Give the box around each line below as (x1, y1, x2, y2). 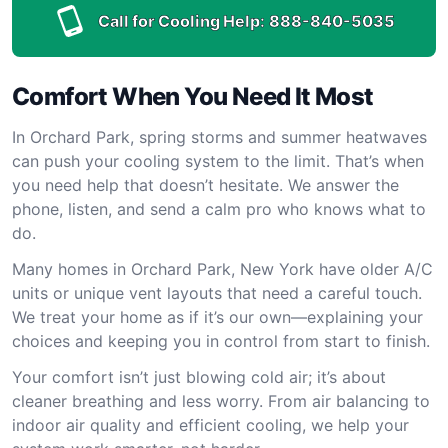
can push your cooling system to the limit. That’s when (12, 151, 424, 171)
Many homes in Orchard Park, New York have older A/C (12, 259, 433, 279)
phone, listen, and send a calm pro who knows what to (12, 199, 426, 219)
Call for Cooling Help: (97, 11, 265, 31)
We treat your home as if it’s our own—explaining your (12, 307, 423, 327)
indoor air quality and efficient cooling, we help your (12, 415, 409, 435)
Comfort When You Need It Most (12, 82, 374, 111)
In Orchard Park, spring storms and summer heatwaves (12, 127, 427, 147)
